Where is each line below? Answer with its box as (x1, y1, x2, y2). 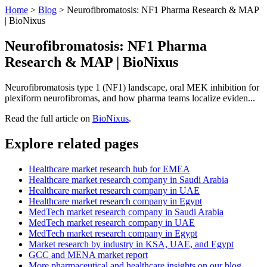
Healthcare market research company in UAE (29, 185, 200, 195)
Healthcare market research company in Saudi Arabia (29, 174, 228, 185)
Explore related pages (5, 135, 138, 151)
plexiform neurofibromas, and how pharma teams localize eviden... (5, 92, 255, 103)
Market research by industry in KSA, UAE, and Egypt (29, 238, 234, 249)
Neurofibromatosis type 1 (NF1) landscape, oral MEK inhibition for (5, 82, 259, 92)
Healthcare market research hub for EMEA (29, 163, 190, 174)
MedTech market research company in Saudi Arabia (29, 206, 223, 217)
